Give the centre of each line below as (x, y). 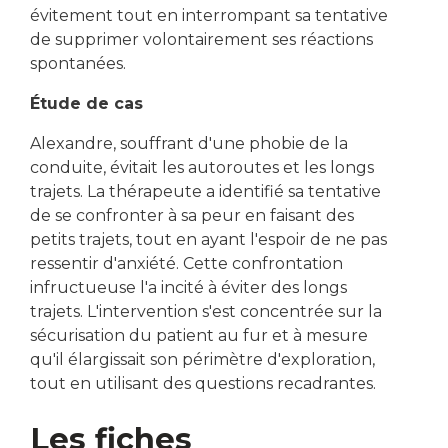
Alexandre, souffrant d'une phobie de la (189, 143)
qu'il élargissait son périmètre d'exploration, (202, 359)
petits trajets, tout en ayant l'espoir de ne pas (208, 239)
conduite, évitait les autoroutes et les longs (202, 167)
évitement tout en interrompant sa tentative (209, 15)
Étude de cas (86, 103)
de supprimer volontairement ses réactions (201, 39)
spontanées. (78, 63)
